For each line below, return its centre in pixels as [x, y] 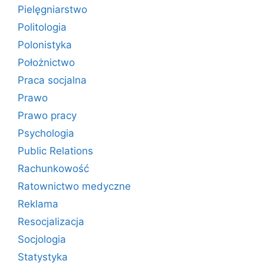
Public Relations [55, 151]
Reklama [38, 204]
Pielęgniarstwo [52, 9]
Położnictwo [46, 62]
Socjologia [42, 239]
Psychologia [46, 133]
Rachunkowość [53, 169]
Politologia [42, 27]
